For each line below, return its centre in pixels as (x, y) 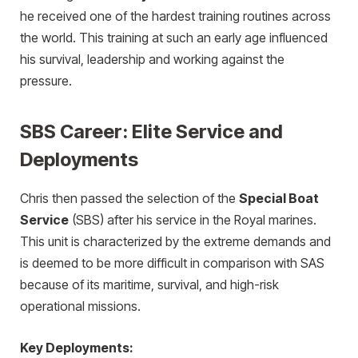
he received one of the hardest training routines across (175, 17)
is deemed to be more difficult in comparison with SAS (172, 264)
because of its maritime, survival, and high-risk (149, 285)
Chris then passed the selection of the (129, 199)
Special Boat (279, 199)
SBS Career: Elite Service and (151, 132)
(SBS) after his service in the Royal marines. (193, 221)
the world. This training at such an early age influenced (174, 38)
